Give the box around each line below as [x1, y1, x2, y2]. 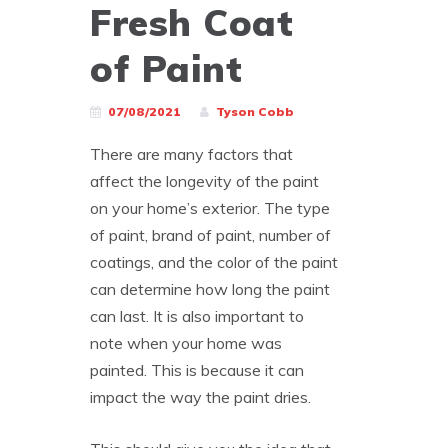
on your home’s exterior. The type [90, 197, 330, 218]
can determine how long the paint [90, 278, 330, 299]
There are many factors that [90, 143, 293, 164]
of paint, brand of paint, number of [90, 224, 331, 245]
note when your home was [90, 332, 282, 353]
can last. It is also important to [90, 305, 304, 326]
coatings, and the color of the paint [90, 251, 338, 272]
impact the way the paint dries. [90, 386, 311, 407]
